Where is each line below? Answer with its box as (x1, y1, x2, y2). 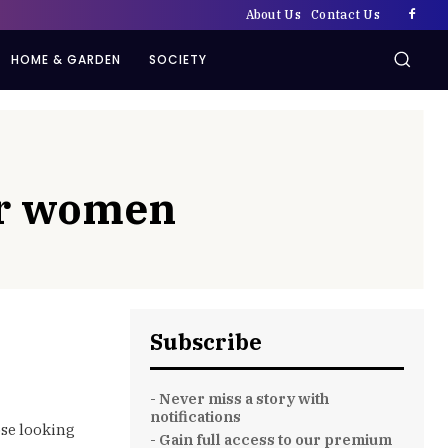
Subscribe (150, 327, 262, 356)
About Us (245, 7, 301, 22)
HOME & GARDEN (11, 51, 122, 68)
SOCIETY (149, 51, 208, 68)
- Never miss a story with (150, 389, 329, 408)
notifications (150, 407, 241, 426)
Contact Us (311, 7, 380, 22)
